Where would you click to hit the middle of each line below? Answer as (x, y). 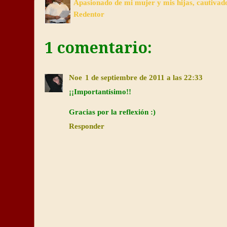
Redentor (89, 14)
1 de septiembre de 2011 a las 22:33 (144, 77)
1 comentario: (98, 48)
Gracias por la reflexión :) (112, 112)
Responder (87, 126)
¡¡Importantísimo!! (100, 91)
